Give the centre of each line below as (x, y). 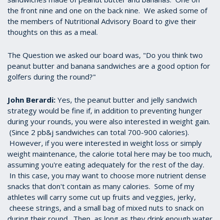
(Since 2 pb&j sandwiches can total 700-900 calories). (98, 132)
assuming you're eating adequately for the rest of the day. (106, 165)
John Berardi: (32, 100)
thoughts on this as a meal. (53, 32)
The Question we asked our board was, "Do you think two (105, 55)
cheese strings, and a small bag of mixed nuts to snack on (106, 208)
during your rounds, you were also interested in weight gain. (109, 122)
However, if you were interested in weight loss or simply (105, 143)
